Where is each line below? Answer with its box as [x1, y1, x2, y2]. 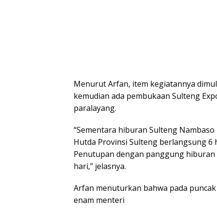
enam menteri [74, 194, 124, 205]
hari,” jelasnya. [74, 160, 126, 171]
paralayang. [74, 102, 116, 113]
